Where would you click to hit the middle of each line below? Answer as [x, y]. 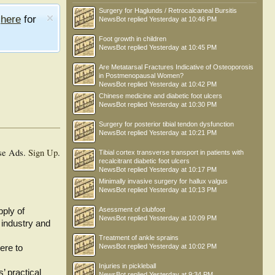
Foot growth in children [133, 39]
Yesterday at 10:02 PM [183, 246]
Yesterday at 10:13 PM [183, 190]
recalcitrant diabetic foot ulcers [144, 161]
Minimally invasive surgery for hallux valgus [163, 181]
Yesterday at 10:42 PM [183, 84]
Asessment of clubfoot [132, 209]
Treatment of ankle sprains [139, 238]
